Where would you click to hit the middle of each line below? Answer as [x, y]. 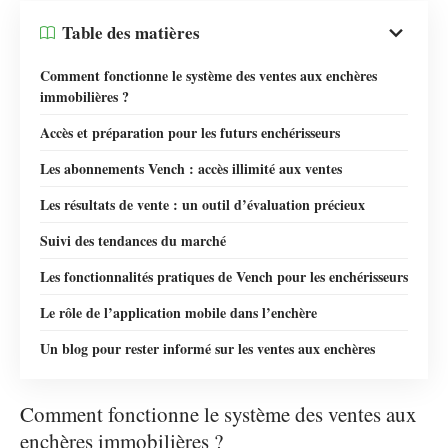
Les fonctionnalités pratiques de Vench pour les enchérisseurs [224, 276]
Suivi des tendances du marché [133, 240]
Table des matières [131, 32]
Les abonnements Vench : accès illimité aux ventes [191, 168]
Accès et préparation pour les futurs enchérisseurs [190, 132]
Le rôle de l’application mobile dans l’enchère [178, 312]
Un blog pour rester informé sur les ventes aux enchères [207, 348]
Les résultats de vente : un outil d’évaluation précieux [202, 204]
